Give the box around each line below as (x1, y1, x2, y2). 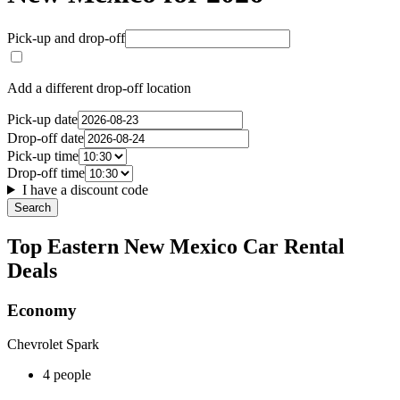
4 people (43, 367, 91, 383)
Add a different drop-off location (7, 79, 191, 96)
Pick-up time (7, 147, 79, 163)
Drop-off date (7, 129, 84, 146)
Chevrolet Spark (7, 337, 99, 353)
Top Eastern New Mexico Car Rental (7, 234, 345, 258)
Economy (7, 300, 77, 320)
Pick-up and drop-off (7, 29, 125, 46)
